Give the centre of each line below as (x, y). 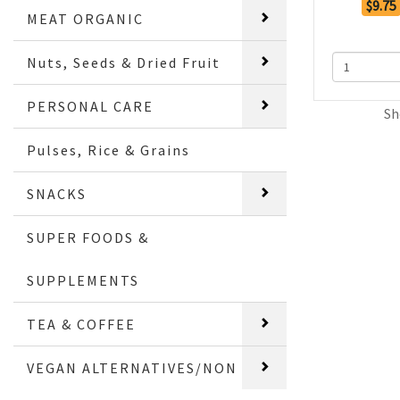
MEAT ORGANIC (86, 18)
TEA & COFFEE (82, 324)
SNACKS (57, 193)
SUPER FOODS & (88, 237)
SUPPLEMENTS (83, 280)
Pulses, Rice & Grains (109, 150)
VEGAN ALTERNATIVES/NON (133, 367)
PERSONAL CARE (91, 106)
